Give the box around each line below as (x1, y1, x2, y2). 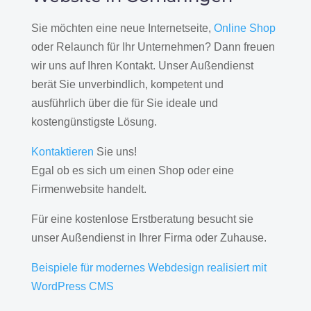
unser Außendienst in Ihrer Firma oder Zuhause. (31, 231, 267, 244)
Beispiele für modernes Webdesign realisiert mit (31, 261, 267, 274)
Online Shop (213, 22, 276, 34)
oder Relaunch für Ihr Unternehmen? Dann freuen (31, 40, 275, 53)
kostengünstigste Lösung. (31, 115, 157, 128)
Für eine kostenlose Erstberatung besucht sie (31, 212, 253, 225)
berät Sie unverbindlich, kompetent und (31, 78, 224, 90)
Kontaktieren (31, 145, 94, 158)
